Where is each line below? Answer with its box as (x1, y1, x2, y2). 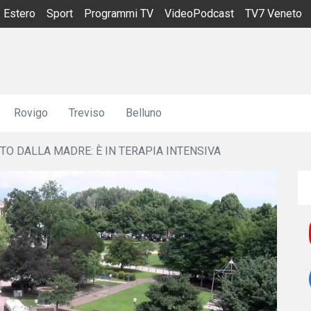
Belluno (126, 106, 162, 119)
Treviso (69, 106, 105, 119)
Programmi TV (84, 7, 153, 20)
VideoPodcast (165, 7, 234, 20)
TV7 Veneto (245, 7, 302, 20)
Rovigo (14, 106, 48, 119)
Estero (3, 7, 35, 20)
